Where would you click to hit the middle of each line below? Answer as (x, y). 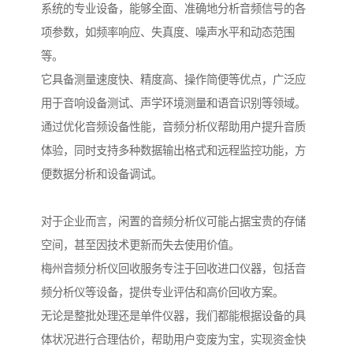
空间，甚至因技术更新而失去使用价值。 (140, 245)
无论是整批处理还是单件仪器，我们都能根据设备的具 (173, 316)
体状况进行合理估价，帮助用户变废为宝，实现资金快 (173, 340)
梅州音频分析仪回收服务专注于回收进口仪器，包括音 (173, 269)
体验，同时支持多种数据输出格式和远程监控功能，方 (173, 151)
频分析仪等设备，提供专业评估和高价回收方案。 (162, 293)
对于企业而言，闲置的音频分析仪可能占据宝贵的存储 (173, 222)
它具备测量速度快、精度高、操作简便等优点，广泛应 (173, 80)
